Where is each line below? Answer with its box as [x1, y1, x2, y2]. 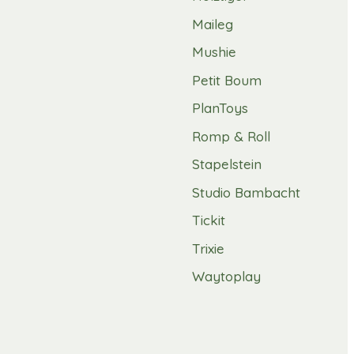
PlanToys [192, 100, 248, 117]
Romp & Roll [192, 127, 270, 145]
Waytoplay [192, 268, 261, 285]
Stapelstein [192, 156, 262, 173]
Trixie [192, 239, 224, 257]
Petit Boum [192, 71, 262, 88]
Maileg [192, 15, 233, 32]
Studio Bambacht [192, 183, 300, 201]
